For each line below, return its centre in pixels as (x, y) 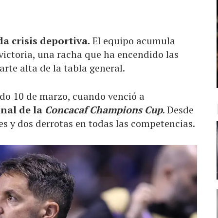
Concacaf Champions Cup (104, 109)
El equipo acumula (133, 40)
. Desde (178, 109)
